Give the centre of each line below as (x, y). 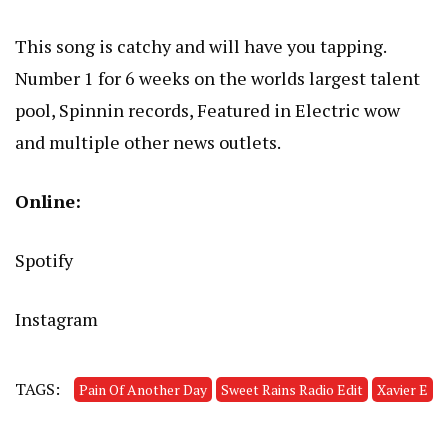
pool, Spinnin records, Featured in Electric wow (207, 110)
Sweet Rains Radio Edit (292, 390)
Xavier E (402, 390)
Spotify (44, 260)
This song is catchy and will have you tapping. (200, 46)
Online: (48, 201)
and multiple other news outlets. (148, 142)
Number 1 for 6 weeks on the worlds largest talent (217, 78)
